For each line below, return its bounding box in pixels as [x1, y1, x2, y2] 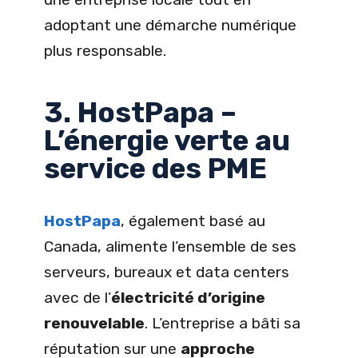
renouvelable [44, 313, 145, 332]
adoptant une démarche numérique [44, 15, 296, 34]
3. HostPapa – [44, 95, 237, 129]
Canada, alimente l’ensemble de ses [44, 237, 296, 256]
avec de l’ [44, 288, 111, 307]
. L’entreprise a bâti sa [145, 313, 300, 332]
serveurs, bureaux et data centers [44, 262, 289, 281]
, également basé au [121, 211, 265, 230]
